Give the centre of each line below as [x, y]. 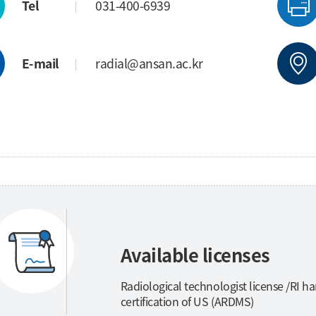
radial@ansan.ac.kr [149, 63]
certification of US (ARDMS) [187, 302]
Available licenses [195, 255]
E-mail [40, 63]
